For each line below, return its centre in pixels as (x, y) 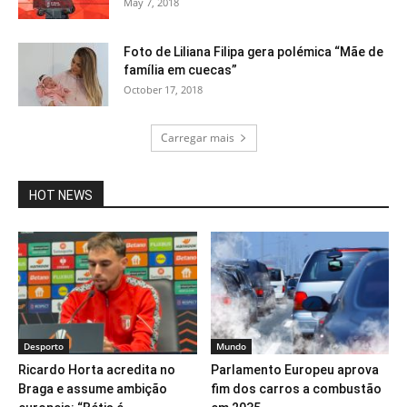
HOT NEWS (61, 195)
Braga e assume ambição (93, 389)
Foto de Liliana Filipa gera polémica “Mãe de (253, 52)
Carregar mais (197, 138)
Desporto (44, 347)
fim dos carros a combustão (296, 389)
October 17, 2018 (163, 89)
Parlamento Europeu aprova (294, 370)
